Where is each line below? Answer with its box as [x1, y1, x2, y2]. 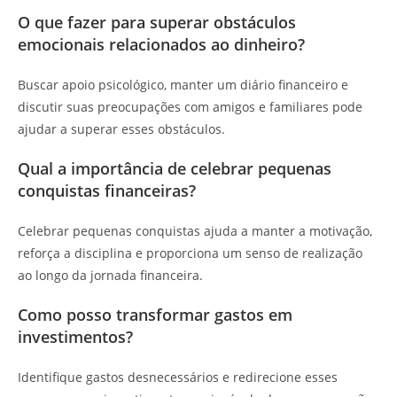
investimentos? [18, 326, 133, 347]
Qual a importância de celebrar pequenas [18, 158, 331, 179]
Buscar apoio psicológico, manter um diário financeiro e [18, 76, 348, 93]
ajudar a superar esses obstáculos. [18, 121, 225, 137]
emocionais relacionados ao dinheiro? [18, 34, 305, 55]
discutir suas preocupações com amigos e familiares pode [18, 98, 362, 115]
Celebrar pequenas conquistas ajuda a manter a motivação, [18, 222, 372, 239]
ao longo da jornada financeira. [18, 267, 203, 284]
